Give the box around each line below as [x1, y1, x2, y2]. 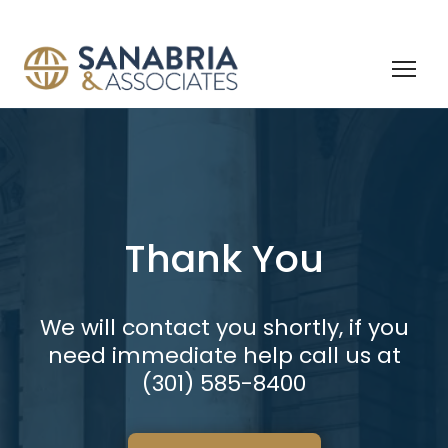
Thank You [124, 232, 324, 286]
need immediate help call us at [47, 340, 401, 372]
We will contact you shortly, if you [39, 312, 409, 344]
